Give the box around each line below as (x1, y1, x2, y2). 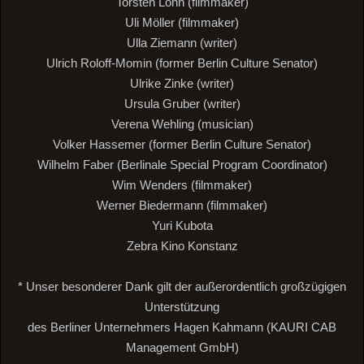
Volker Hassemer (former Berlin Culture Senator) (53, 137, 311, 152)
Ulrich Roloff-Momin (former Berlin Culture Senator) (46, 56, 318, 71)
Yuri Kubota (151, 219, 213, 233)
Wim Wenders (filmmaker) (112, 178, 252, 193)
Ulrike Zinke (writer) (130, 76, 234, 91)
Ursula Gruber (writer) (123, 97, 240, 111)
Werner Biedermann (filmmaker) (97, 198, 267, 213)
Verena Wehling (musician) (110, 117, 253, 132)
